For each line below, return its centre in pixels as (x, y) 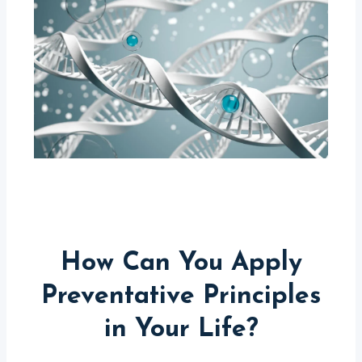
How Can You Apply (181, 263)
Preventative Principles (181, 296)
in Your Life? (181, 329)
